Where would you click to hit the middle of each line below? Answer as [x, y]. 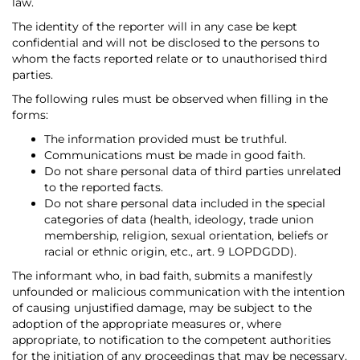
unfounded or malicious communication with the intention [178, 292]
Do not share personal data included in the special [185, 204]
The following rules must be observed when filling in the [170, 99]
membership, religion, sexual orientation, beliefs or [186, 236]
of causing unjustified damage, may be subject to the [162, 308]
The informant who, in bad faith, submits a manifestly [162, 276]
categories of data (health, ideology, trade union [179, 220]
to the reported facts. [104, 188]
